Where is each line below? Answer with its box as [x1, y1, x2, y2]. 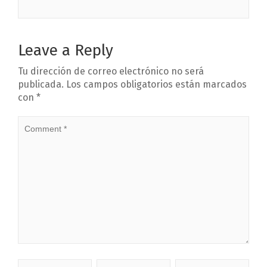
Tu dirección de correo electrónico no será [18, 66, 204, 77]
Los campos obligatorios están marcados [64, 79, 247, 91]
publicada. [18, 79, 64, 91]
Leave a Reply [18, 41, 113, 60]
